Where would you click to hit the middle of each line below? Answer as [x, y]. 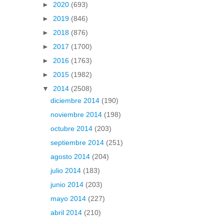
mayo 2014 [69, 199]
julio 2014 [66, 171]
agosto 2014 [71, 157]
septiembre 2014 [78, 143]
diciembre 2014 [76, 101]
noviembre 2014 [77, 115]
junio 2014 [68, 185]
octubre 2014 [72, 129]
